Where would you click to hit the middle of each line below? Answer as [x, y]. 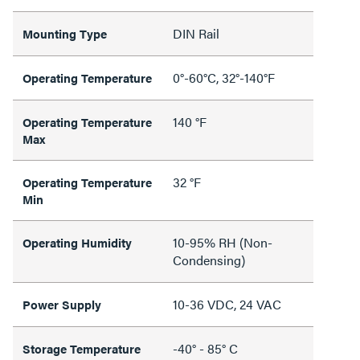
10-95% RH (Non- [223, 242]
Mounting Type [65, 33]
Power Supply [62, 304]
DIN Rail [196, 33]
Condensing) [209, 260]
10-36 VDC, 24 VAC [227, 304]
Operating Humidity [77, 242]
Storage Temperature [82, 348]
